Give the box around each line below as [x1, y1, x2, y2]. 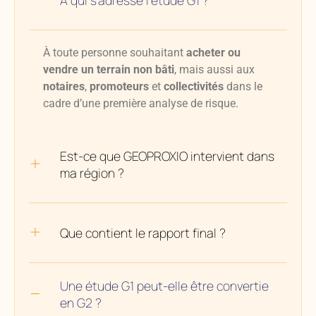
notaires [43, 80, 85, 94]
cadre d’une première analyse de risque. [43, 97, 238, 111]
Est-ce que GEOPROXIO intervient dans [60, 147, 274, 165]
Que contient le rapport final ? [60, 224, 226, 242]
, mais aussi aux [174, 63, 255, 77]
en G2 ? [60, 294, 102, 312]
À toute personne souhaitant [43, 46, 186, 60]
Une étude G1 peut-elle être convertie [60, 277, 269, 295]
